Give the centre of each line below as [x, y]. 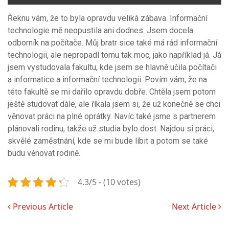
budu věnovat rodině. [45, 153]
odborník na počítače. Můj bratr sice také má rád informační [112, 42]
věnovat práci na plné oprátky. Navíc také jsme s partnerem [112, 116]
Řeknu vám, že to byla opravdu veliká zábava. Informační [108, 18]
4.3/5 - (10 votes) [109, 182]
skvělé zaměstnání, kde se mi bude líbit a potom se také [108, 141]
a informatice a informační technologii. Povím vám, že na [107, 79]
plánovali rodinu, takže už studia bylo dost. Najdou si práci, [111, 128]
